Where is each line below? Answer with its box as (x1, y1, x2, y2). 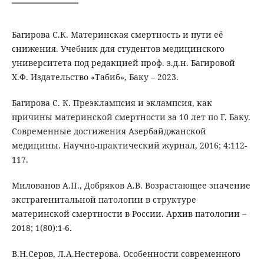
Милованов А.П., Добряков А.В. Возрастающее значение (11, 180, 250, 192)
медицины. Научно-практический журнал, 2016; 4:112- (11, 140, 247, 151)
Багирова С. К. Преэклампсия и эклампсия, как (11, 97, 212, 109)
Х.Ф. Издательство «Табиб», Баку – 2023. (11, 71, 179, 83)
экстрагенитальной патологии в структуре (11, 194, 196, 206)
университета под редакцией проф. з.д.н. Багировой (11, 57, 235, 69)
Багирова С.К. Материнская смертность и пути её (11, 29, 223, 41)
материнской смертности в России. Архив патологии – (11, 208, 246, 220)
